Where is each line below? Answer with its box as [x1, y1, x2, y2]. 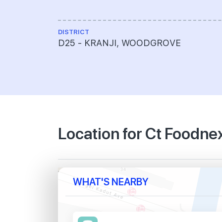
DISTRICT [58, 28, 89, 36]
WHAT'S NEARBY [73, 175, 149, 188]
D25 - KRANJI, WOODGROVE [58, 38, 181, 49]
